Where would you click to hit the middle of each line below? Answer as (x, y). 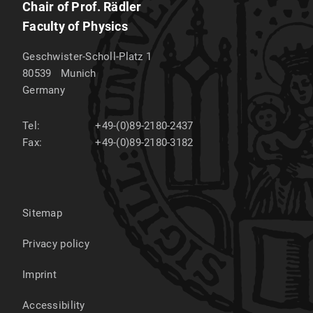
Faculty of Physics (75, 26)
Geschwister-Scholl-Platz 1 (87, 56)
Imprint (39, 274)
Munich (78, 73)
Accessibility (54, 305)
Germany (44, 90)
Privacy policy (56, 243)
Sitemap (42, 213)
